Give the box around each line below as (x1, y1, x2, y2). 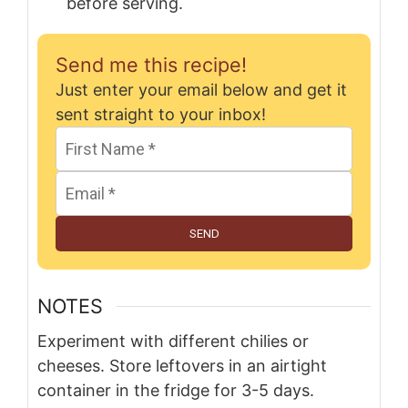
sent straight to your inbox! (56, 105, 266, 125)
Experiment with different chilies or (37, 331, 309, 351)
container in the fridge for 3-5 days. (37, 380, 314, 400)
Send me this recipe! (56, 53, 247, 77)
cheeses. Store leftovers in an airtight (37, 355, 327, 375)
